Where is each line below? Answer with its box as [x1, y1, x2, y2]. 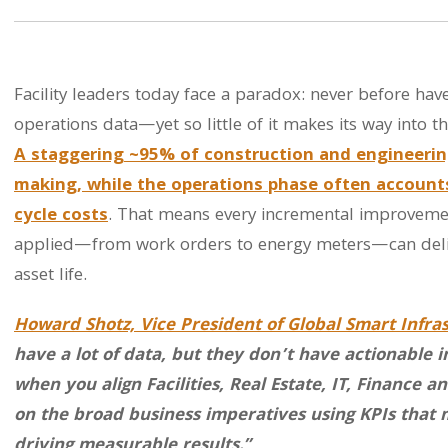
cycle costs [14, 202, 108, 231]
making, [14, 172, 87, 201]
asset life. [14, 262, 87, 291]
